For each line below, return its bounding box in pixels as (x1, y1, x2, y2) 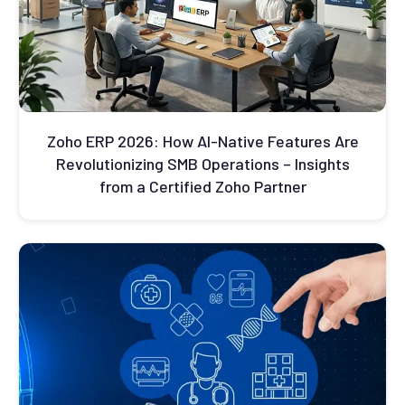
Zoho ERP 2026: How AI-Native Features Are (46, 131, 359, 152)
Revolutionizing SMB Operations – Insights (55, 154, 350, 174)
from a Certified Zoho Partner (99, 176, 306, 197)
